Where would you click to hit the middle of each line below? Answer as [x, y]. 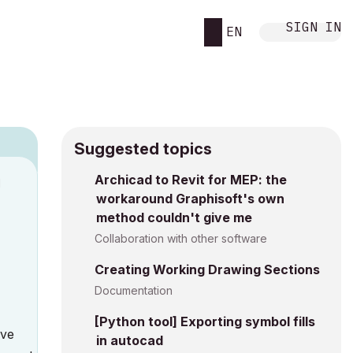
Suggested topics [143, 149]
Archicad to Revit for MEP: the [191, 180]
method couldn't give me [174, 217]
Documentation [134, 290]
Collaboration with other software [181, 238]
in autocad [130, 340]
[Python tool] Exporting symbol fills [205, 321]
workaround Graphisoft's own [190, 199]
